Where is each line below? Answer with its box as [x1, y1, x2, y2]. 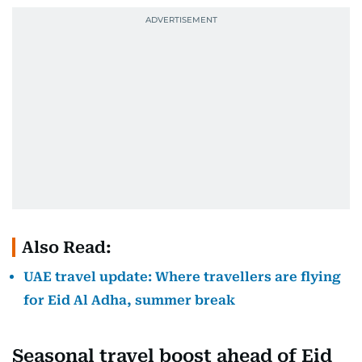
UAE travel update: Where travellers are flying [23, 268, 341, 284]
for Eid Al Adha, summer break [23, 292, 235, 308]
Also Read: [22, 237, 112, 257]
